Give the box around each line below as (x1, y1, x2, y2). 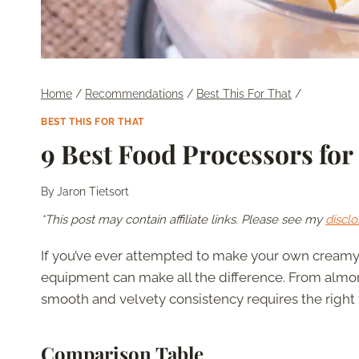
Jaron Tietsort (57, 185, 130, 199)
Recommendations (85, 87, 184, 101)
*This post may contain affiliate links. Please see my (41, 212, 325, 228)
